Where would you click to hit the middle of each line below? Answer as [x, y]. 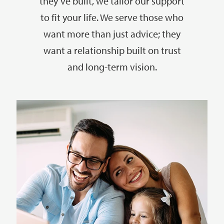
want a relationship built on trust [112, 50]
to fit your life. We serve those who [112, 17]
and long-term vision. [112, 67]
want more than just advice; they [112, 34]
